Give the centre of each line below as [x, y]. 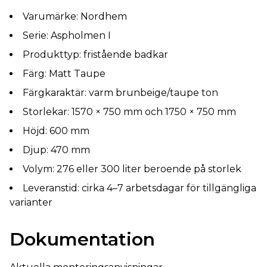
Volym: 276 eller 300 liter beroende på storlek [132, 169]
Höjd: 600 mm [56, 131]
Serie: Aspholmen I [67, 35]
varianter [31, 202]
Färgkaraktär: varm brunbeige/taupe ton [120, 93]
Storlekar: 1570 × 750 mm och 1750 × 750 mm [129, 112]
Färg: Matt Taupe [64, 74]
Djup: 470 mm [56, 150]
